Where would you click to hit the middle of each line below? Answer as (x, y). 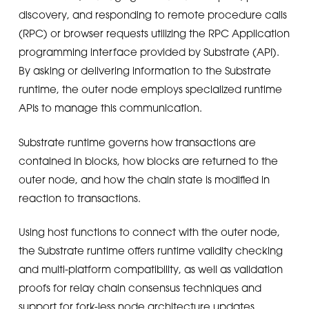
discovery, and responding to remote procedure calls (152, 14)
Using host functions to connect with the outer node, (149, 232)
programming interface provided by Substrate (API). (149, 52)
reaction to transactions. (79, 198)
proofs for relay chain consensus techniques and (140, 288)
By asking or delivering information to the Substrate (144, 70)
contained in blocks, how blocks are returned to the (148, 160)
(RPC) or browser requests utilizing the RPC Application (154, 33)
